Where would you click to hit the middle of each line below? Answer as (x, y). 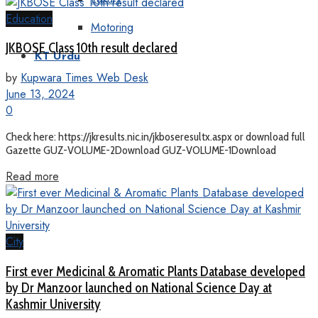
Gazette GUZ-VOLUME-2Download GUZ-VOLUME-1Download (141, 150)
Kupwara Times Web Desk (84, 78)
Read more (32, 177)
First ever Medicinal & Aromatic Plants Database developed (155, 271)
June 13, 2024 (40, 94)
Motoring (112, 27)
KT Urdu (57, 57)
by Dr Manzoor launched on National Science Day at (139, 287)
